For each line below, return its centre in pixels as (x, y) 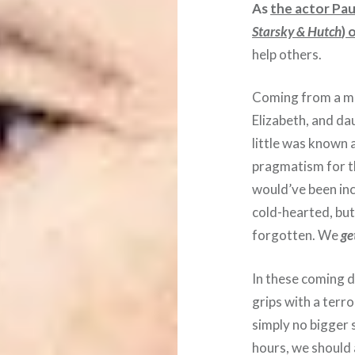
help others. (287, 54)
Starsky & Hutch (297, 31)
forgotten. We (297, 235)
